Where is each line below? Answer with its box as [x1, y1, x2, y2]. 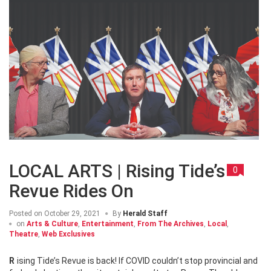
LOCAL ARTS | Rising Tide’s [9, 160, 225, 181]
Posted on [9, 209, 42, 218]
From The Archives [137, 219, 204, 228]
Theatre [9, 229, 38, 238]
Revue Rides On [9, 180, 134, 201]
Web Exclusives [42, 229, 95, 238]
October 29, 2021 [42, 209, 100, 218]
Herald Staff [123, 209, 168, 218]
